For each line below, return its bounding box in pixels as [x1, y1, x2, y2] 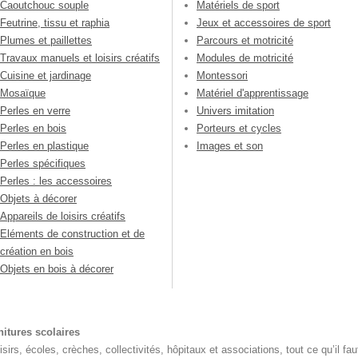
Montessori [197, 70, 248, 82]
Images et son [197, 140, 263, 153]
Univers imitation [197, 105, 274, 117]
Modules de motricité [197, 52, 293, 65]
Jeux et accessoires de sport [197, 17, 331, 30]
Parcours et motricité [197, 34, 293, 47]
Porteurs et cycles [197, 122, 281, 135]
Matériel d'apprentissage [197, 87, 308, 100]
